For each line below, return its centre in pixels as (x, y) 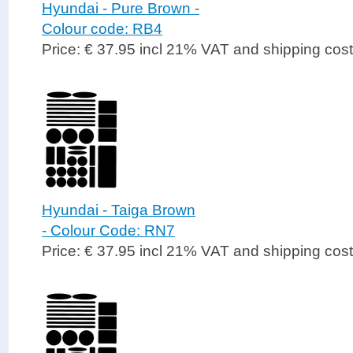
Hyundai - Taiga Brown (119, 210)
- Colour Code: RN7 (108, 230)
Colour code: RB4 (102, 29)
